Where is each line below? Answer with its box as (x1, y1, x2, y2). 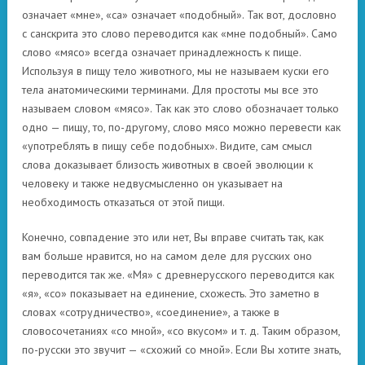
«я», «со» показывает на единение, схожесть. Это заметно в (22, 286, 319, 301)
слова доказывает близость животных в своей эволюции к (22, 157, 313, 172)
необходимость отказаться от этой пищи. (22, 195, 225, 209)
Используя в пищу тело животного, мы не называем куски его (22, 64, 329, 78)
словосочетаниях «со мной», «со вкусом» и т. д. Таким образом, (22, 323, 340, 338)
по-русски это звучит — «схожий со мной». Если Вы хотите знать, (22, 342, 341, 357)
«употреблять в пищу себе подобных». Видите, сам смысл (22, 139, 312, 153)
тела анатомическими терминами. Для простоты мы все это (22, 82, 319, 97)
